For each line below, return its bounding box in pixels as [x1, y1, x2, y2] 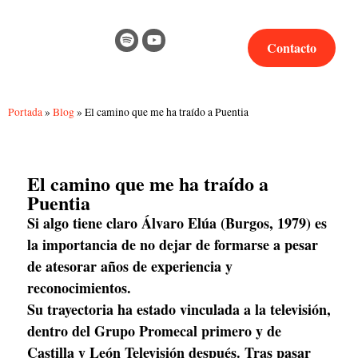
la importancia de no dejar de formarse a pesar [27, 234, 318, 255]
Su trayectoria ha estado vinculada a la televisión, [27, 299, 331, 320]
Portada [8, 105, 42, 119]
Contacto [267, 38, 317, 57]
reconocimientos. [27, 277, 131, 298]
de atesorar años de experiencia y [27, 256, 233, 276]
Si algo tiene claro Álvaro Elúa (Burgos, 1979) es [27, 213, 327, 233]
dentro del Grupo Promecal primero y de [27, 320, 281, 341]
